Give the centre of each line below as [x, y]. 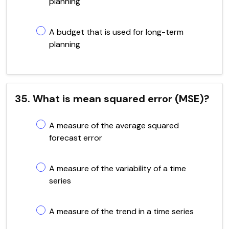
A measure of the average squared [114, 125]
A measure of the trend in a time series [121, 211]
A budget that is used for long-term [116, 32]
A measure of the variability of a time [118, 168]
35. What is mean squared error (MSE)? [112, 98]
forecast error [76, 138]
